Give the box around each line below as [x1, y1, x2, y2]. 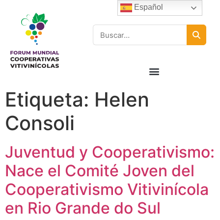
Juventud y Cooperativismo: [5, 142, 215, 162]
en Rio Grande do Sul [5, 198, 161, 218]
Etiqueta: [5, 87, 94, 111]
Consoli [5, 111, 75, 135]
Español [132, 3, 164, 12]
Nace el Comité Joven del [5, 161, 194, 180]
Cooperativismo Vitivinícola [5, 180, 209, 199]
